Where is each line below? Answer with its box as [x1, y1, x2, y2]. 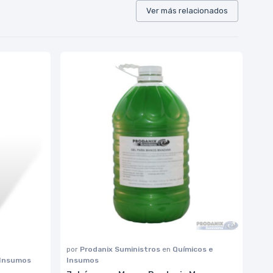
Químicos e [172, 244, 213, 253]
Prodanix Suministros [80, 244, 162, 253]
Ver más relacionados [146, 5, 228, 15]
